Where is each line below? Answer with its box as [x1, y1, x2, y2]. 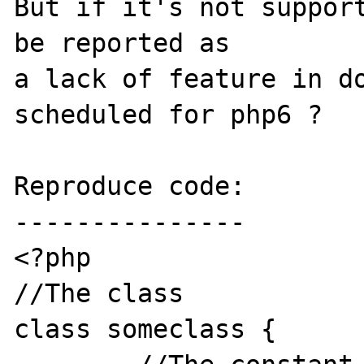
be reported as [14, 28, 246, 58]
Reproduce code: [14, 171, 246, 201]
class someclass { [14, 314, 277, 344]
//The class [14, 278, 184, 308]
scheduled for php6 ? [14, 99, 323, 129]
